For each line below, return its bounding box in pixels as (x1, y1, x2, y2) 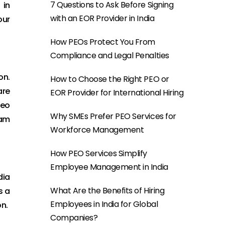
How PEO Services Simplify (50, 148, 148, 159)
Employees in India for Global (50, 198, 158, 210)
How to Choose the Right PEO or (50, 73, 169, 85)
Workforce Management (50, 124, 144, 136)
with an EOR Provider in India (50, 13, 155, 24)
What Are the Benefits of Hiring (50, 185, 165, 196)
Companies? (50, 212, 98, 223)
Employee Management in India (50, 161, 168, 173)
